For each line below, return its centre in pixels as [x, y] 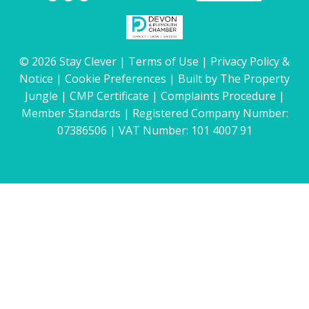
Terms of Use [163, 61]
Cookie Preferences [116, 78]
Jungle [41, 96]
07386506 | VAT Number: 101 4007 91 [154, 130]
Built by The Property [234, 78]
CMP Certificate [109, 96]
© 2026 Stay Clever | [74, 61]
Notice [36, 78]
